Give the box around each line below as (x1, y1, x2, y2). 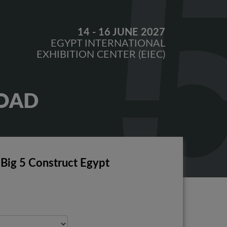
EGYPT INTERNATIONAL (51, 39, 165, 49)
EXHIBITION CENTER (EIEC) (36, 50, 165, 60)
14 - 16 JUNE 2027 (78, 27, 165, 37)
